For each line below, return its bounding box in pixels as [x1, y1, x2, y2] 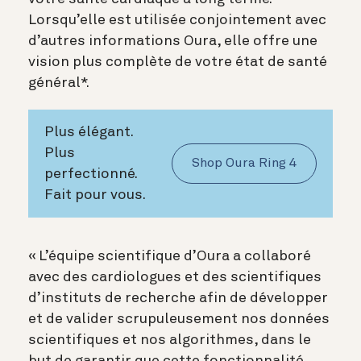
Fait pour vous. [44, 187, 146, 202]
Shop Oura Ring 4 [192, 156, 297, 170]
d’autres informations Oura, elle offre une [28, 33, 317, 48]
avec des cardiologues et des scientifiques [28, 269, 322, 284]
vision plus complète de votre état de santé [28, 54, 327, 69]
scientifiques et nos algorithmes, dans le [28, 332, 311, 347]
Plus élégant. [44, 124, 133, 139]
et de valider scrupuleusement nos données [28, 311, 330, 326]
